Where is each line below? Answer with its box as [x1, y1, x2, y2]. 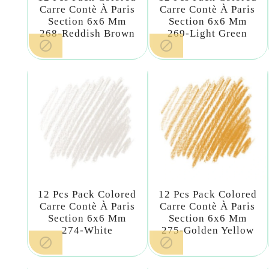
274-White [61, 225, 113, 236]
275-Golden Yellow [161, 225, 254, 236]
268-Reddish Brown [39, 28, 135, 40]
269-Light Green [168, 28, 248, 40]
